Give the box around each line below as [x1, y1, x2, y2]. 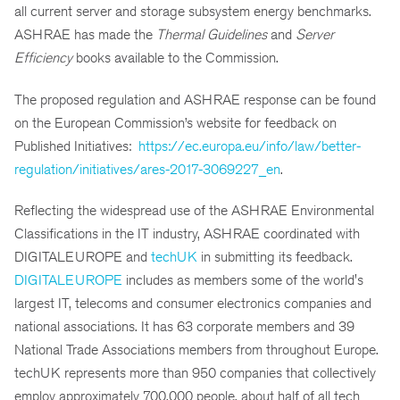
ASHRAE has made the [14, 25, 156, 43]
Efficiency [14, 48, 72, 66]
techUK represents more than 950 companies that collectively [14, 364, 376, 382]
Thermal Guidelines [156, 25, 267, 43]
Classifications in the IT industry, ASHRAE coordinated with [14, 225, 360, 243]
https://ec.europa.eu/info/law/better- [138, 137, 361, 154]
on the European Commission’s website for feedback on [14, 113, 337, 131]
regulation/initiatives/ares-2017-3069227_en [14, 160, 280, 178]
